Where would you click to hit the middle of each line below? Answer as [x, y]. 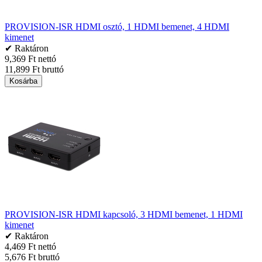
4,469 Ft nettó [30, 246]
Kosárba [23, 81]
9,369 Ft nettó [30, 58]
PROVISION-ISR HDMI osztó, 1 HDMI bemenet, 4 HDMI [117, 26]
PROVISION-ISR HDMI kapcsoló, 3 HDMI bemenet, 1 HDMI [124, 214]
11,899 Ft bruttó [34, 69]
